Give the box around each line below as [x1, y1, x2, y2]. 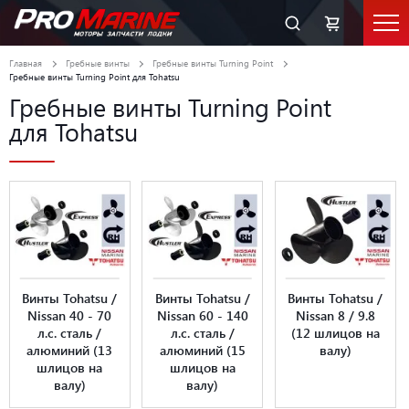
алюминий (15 [159, 341, 246, 359]
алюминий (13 [26, 341, 113, 359]
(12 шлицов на [290, 323, 380, 341]
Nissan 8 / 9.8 [295, 306, 375, 324]
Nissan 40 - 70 [27, 306, 112, 324]
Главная [9, 57, 42, 69]
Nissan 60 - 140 [156, 306, 248, 324]
